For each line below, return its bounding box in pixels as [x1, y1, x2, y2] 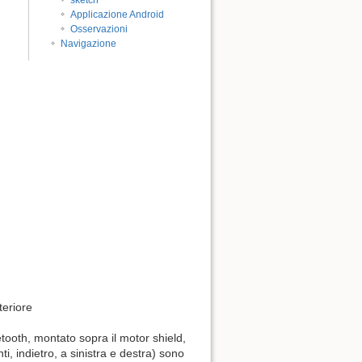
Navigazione [61, 37, 117, 49]
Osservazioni [70, 23, 128, 35]
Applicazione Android [70, 8, 165, 20]
